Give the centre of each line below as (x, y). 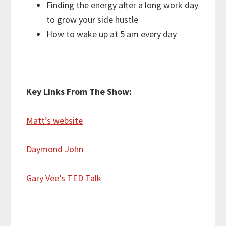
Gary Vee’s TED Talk (64, 178)
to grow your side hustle (93, 20)
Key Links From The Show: (79, 92)
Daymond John (55, 149)
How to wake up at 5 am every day (112, 34)
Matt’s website (55, 121)
